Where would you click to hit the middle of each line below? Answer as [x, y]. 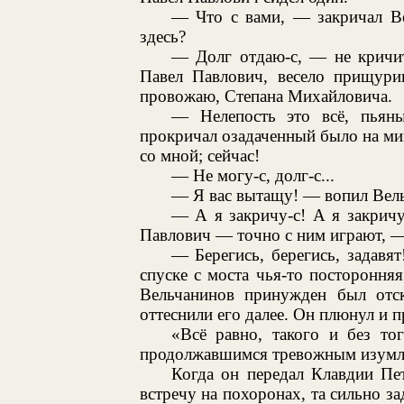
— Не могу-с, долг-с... [252, 175]
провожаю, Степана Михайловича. [266, 96]
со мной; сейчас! [199, 155]
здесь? [162, 36]
